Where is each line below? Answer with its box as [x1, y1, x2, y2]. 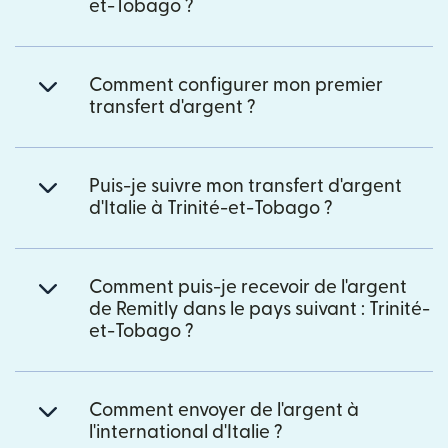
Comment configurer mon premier [89, 76, 383, 96]
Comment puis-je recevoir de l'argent [89, 278, 407, 298]
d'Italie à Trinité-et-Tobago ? [89, 199, 333, 219]
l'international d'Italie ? [89, 423, 283, 443]
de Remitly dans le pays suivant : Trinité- [89, 300, 430, 320]
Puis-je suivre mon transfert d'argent [89, 177, 402, 197]
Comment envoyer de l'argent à [89, 401, 359, 421]
